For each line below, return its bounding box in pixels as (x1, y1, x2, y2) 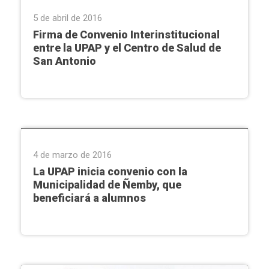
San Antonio (33, 55, 96, 68)
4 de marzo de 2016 (33, 149, 112, 160)
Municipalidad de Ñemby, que (33, 178, 181, 191)
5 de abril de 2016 (33, 13, 102, 24)
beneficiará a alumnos (33, 191, 146, 204)
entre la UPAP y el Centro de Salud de (33, 41, 221, 55)
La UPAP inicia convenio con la (33, 165, 187, 178)
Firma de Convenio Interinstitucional (33, 28, 220, 41)
